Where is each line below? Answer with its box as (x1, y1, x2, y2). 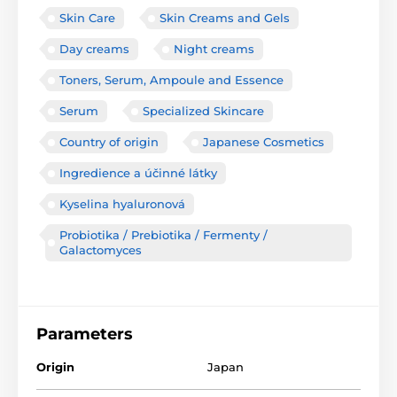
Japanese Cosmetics (203, 135, 324, 150)
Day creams (59, 42, 129, 57)
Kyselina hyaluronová (59, 197, 185, 212)
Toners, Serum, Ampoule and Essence (59, 73, 284, 88)
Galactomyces (59, 243, 142, 258)
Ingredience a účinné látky (59, 166, 217, 181)
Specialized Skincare (143, 104, 264, 119)
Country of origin (59, 135, 159, 150)
